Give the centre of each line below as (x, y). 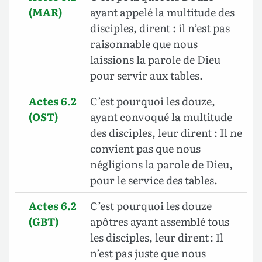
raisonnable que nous (144, 44)
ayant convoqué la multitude (161, 117)
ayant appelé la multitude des (162, 12)
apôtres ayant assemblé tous (160, 222)
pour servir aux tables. (146, 75)
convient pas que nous (145, 149)
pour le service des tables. (154, 180)
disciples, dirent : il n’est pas (160, 28)
